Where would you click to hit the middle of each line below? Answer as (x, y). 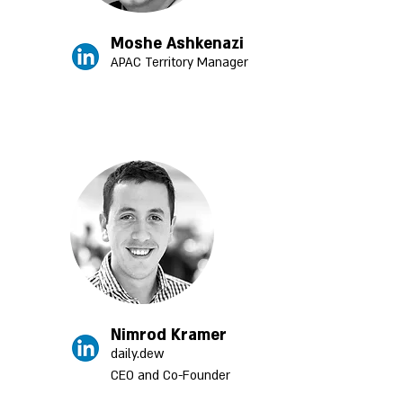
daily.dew (138, 354)
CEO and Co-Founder (170, 376)
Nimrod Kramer (169, 335)
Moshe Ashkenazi (177, 44)
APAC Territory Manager (179, 63)
